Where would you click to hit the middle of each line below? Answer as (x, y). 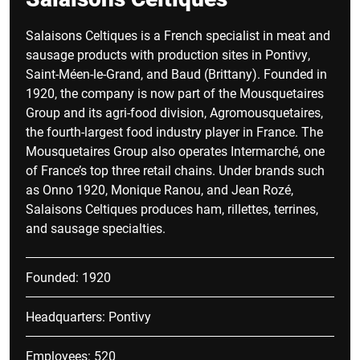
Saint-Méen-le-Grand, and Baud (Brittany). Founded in (176, 74)
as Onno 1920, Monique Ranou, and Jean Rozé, (160, 189)
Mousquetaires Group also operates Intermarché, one (175, 151)
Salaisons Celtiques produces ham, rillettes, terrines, (172, 209)
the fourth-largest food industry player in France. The (174, 131)
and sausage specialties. (96, 228)
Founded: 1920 (68, 277)
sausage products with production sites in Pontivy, (168, 54)
